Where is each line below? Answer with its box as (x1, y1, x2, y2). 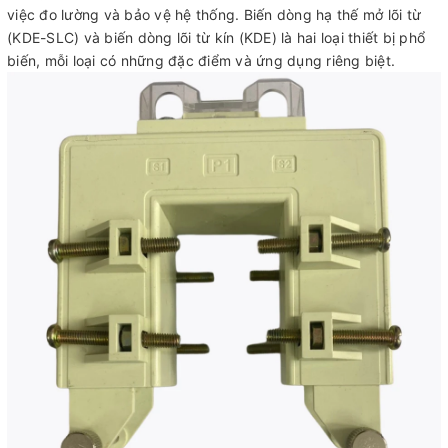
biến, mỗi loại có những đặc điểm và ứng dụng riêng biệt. (7, 51, 395, 69)
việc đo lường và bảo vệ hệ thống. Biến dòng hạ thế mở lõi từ (7, 5, 421, 23)
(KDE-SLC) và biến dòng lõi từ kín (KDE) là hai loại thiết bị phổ (7, 28, 425, 46)
